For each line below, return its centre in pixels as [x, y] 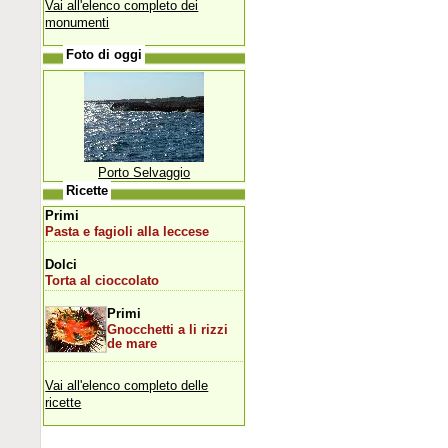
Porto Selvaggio [144, 172]
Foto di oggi [104, 54]
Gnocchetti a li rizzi [168, 329]
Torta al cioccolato [102, 280]
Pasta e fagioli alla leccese [127, 231]
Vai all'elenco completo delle [127, 385]
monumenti [77, 22]
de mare [132, 343]
